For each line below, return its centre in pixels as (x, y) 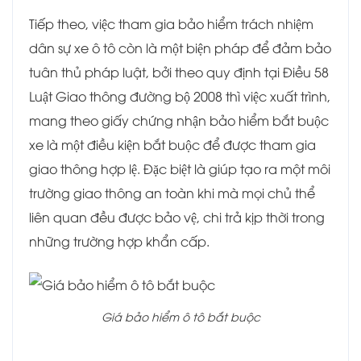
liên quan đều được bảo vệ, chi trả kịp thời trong (177, 217)
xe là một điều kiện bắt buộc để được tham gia (172, 145)
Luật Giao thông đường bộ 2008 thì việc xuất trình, (180, 96)
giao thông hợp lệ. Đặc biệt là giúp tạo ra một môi (180, 169)
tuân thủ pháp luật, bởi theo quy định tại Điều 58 (179, 72)
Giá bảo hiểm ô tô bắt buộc (180, 316)
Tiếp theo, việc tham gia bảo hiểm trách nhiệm (171, 24)
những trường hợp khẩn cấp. (119, 241)
